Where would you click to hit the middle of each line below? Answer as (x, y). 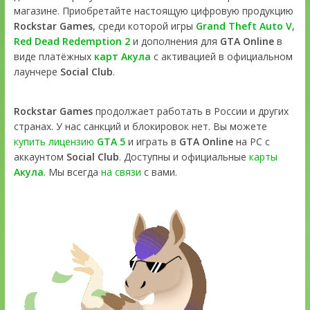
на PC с (251, 142)
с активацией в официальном (221, 57)
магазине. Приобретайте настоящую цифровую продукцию (153, 11)
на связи (121, 172)
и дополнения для (175, 42)
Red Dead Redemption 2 (72, 42)
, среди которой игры (144, 26)
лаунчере (37, 72)
